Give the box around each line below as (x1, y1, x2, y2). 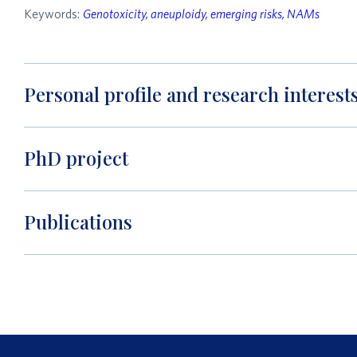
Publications (24, 209, 132, 234)
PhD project (24, 145, 128, 171)
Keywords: (24, 6, 83, 21)
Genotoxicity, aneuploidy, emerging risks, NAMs (83, 6, 320, 21)
